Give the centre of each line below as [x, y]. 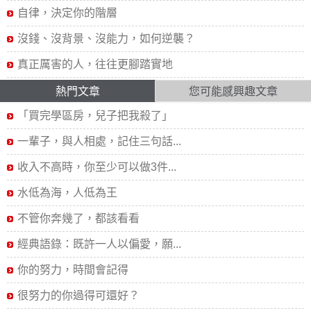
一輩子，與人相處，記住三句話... [99, 141]
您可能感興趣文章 [233, 91]
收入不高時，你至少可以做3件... [97, 167]
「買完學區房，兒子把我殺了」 [95, 116]
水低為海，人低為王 [67, 193]
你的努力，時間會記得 [73, 270]
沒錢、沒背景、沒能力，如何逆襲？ [106, 39]
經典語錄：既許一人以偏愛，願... [99, 244]
